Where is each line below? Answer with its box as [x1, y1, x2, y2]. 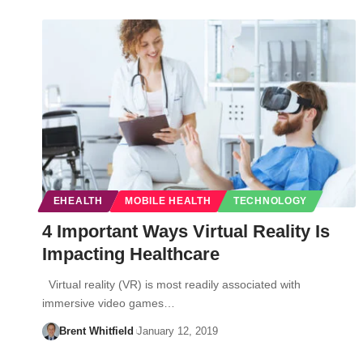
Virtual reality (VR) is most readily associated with [42, 277, 301, 291]
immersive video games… [42, 296, 175, 310]
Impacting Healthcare [42, 243, 220, 264]
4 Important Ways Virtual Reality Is [42, 220, 330, 241]
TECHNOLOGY [233, 195, 307, 206]
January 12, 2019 [136, 324, 218, 337]
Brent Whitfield [58, 324, 134, 337]
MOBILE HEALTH [125, 195, 211, 206]
